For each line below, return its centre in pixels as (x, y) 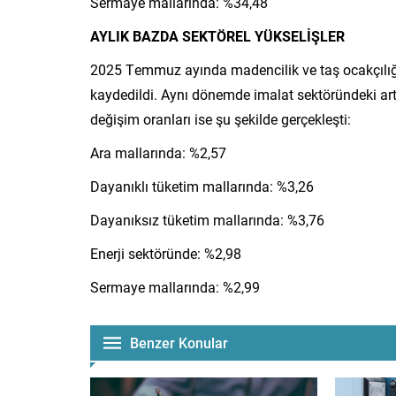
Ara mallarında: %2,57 (158, 152)
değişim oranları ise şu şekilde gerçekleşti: (221, 118)
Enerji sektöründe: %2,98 (166, 253)
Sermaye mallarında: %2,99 (175, 286)
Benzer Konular (179, 342)
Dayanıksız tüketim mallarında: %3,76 (207, 219)
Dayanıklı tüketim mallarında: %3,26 (202, 186)
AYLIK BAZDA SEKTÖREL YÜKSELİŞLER (217, 35)
